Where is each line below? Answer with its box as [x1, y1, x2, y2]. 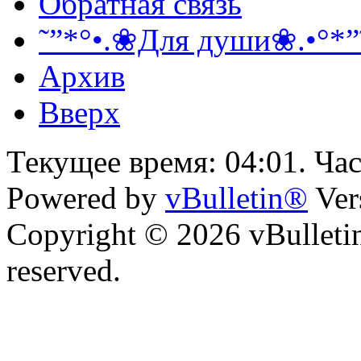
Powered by [6, 180, 165, 215]
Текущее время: [6, 143, 225, 179]
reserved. [6, 252, 121, 288]
